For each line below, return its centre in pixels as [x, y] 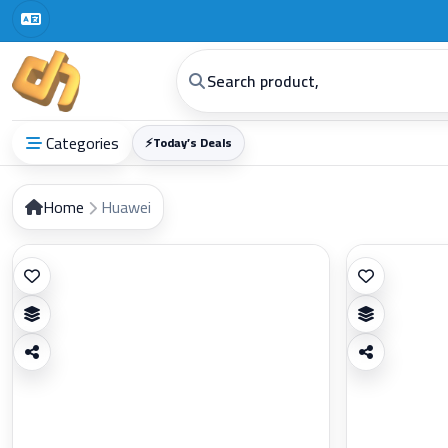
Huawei [126, 206]
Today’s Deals [193, 142]
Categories [82, 142]
